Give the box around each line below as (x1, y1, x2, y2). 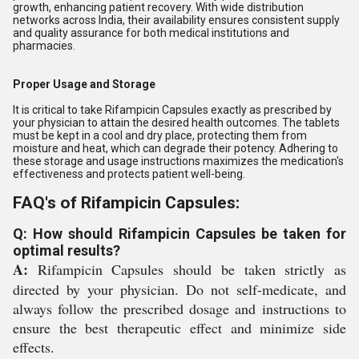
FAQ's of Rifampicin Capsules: (13, 193, 240, 212)
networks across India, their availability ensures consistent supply (13, 14, 340, 26)
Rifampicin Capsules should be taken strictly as (28, 260, 346, 279)
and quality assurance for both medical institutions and (13, 26, 289, 39)
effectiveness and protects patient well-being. (13, 167, 245, 180)
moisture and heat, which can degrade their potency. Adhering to (13, 142, 338, 155)
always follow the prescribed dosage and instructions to (13, 299, 346, 318)
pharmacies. (13, 39, 75, 52)
